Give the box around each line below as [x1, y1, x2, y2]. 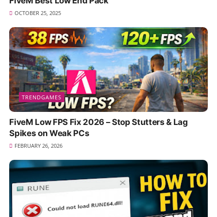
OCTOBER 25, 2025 [14, 9, 61, 16]
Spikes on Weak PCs [9, 128, 90, 139]
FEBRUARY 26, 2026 [14, 142, 62, 150]
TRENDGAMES [22, 93, 62, 101]
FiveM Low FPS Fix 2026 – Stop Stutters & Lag [9, 117, 188, 127]
